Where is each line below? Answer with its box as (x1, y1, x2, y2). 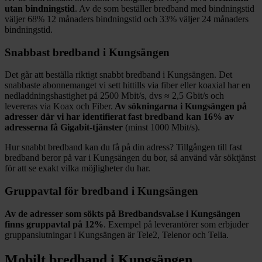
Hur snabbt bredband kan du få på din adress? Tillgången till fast (5, 142, 242, 153)
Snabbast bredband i (5, 46, 109, 58)
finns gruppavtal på (5, 219, 82, 229)
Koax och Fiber (53, 101, 111, 112)
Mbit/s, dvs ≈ (121, 91, 170, 101)
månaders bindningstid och (58, 13, 157, 24)
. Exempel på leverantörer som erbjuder (104, 219, 249, 229)
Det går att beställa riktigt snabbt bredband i (5, 70, 165, 80)
